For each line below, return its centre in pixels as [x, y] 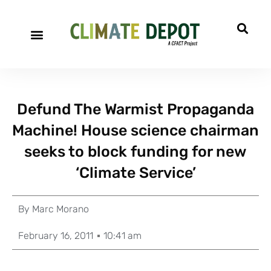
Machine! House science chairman [135, 130]
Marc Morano [59, 209]
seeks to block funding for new [135, 152]
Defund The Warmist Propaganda [135, 109]
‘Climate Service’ [135, 173]
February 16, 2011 [56, 236]
